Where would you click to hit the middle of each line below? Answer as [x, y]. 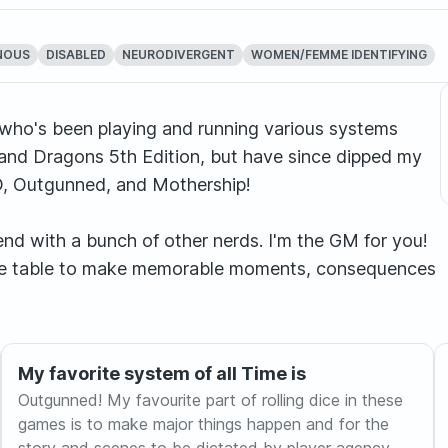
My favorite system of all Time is [161, 373]
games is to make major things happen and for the [203, 424]
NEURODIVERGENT [178, 54]
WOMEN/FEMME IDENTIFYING [338, 54]
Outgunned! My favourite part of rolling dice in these [210, 400]
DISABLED [75, 54]
